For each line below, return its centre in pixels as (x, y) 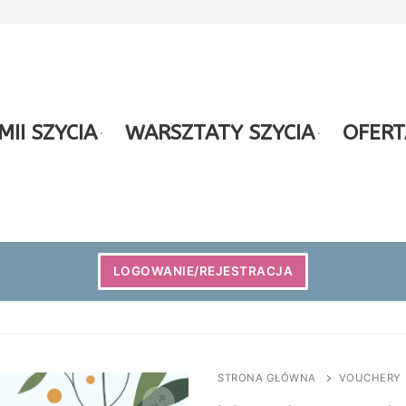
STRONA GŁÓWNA (267, 377)
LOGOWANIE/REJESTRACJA (203, 271)
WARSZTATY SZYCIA (220, 133)
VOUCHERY (370, 377)
